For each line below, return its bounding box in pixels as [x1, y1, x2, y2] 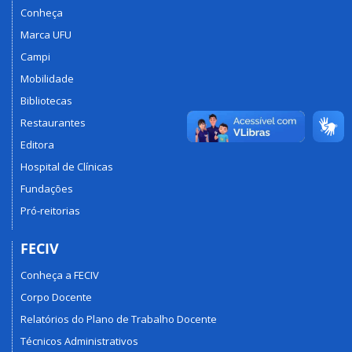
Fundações [20, 181, 73, 196]
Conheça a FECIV [20, 268, 99, 283]
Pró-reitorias [20, 203, 80, 218]
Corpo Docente [20, 290, 92, 305]
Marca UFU [20, 27, 71, 42]
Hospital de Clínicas [20, 159, 113, 174]
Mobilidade [20, 71, 74, 86]
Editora [20, 137, 54, 152]
